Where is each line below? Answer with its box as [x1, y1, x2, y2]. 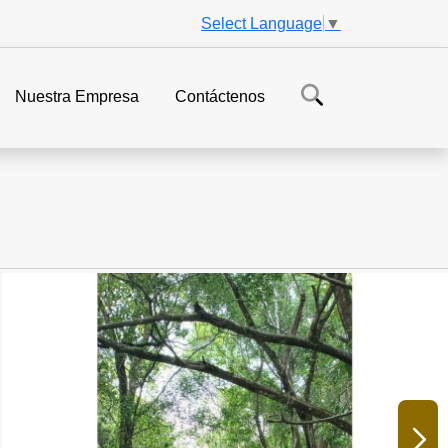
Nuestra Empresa [15, 88, 139, 106]
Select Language [201, 14, 322, 32]
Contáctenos [175, 88, 265, 106]
